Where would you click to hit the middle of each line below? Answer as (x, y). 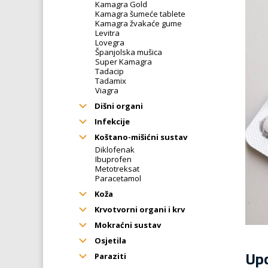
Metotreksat (117, 168)
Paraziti (109, 256)
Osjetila (109, 240)
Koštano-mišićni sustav (140, 137)
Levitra (107, 33)
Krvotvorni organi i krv (139, 209)
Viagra (107, 90)
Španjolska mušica (129, 52)
